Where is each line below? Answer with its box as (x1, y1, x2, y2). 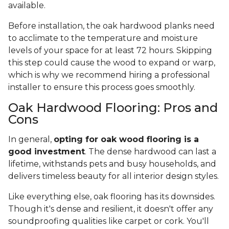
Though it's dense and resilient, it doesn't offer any (8, 204, 213, 214)
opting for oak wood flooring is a (54, 134, 199, 145)
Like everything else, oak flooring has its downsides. (8, 192, 215, 202)
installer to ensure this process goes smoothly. (8, 82, 197, 93)
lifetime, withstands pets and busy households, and (8, 159, 216, 169)
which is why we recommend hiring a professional (8, 70, 210, 80)
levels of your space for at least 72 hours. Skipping (8, 45, 212, 56)
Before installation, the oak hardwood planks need (8, 21, 215, 31)
